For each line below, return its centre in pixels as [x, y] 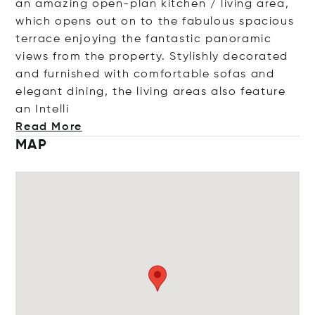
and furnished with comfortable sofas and [145, 75]
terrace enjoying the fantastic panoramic [144, 39]
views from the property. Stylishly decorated [152, 57]
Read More [49, 127]
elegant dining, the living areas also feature [151, 92]
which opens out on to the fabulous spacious [155, 22]
